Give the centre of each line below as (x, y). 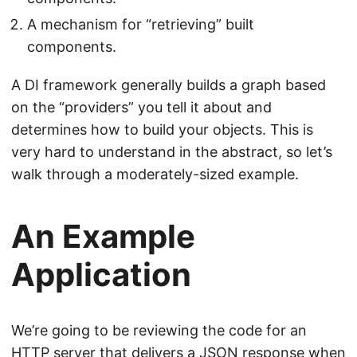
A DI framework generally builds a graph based (169, 85)
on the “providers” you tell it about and (141, 107)
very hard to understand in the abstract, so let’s (172, 152)
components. (72, 47)
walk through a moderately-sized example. (155, 174)
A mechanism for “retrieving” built (141, 24)
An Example (103, 236)
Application (101, 275)
